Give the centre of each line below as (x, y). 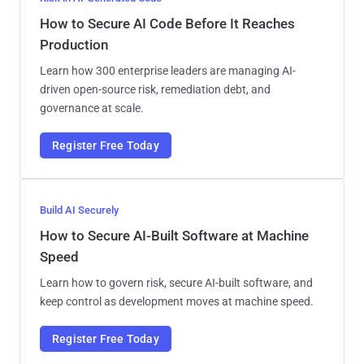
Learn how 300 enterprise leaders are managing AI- (168, 70)
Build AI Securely (79, 210)
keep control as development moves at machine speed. (177, 301)
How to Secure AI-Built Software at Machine (174, 235)
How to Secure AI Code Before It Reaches (167, 23)
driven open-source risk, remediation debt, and (155, 89)
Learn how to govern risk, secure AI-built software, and (176, 282)
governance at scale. (92, 108)
